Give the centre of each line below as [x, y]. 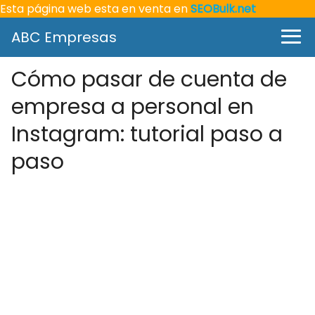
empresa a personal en [133, 107]
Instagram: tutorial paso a [147, 134]
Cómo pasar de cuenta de [149, 79]
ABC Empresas [64, 37]
